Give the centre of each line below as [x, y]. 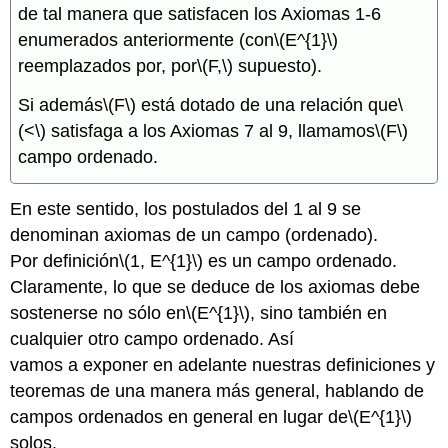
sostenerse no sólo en [98, 313]
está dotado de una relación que [267, 104]
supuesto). [278, 66]
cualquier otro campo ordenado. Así [152, 339]
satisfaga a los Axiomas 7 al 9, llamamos [211, 130]
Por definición [65, 261]
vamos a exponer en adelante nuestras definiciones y [223, 365]
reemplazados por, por [108, 66]
